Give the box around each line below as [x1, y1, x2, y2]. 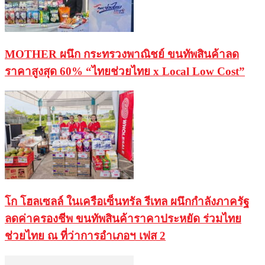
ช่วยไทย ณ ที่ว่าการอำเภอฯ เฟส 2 [5, 229, 166, 242]
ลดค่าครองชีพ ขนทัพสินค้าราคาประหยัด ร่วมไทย [5, 212, 241, 225]
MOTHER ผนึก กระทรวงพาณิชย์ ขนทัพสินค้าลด [5, 47, 239, 60]
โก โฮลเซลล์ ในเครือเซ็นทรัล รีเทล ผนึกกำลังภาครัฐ [5, 195, 249, 208]
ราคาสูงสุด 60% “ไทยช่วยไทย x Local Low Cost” [5, 64, 245, 77]
